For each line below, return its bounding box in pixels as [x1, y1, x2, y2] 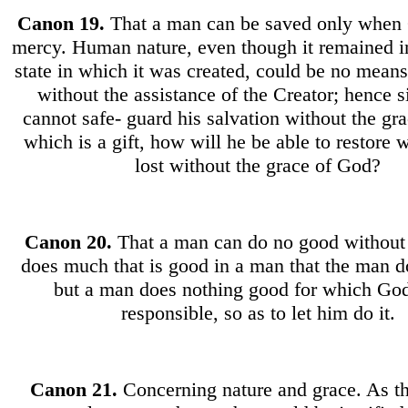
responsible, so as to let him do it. [120, 301, 395, 324]
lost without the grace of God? [135, 154, 381, 177]
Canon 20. [25, 230, 117, 253]
